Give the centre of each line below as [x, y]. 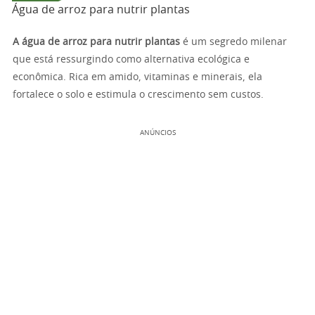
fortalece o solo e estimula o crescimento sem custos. [138, 95]
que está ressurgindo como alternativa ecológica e [131, 60]
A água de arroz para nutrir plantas [96, 42]
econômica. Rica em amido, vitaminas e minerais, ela [137, 77]
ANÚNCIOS [157, 133]
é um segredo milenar [233, 42]
